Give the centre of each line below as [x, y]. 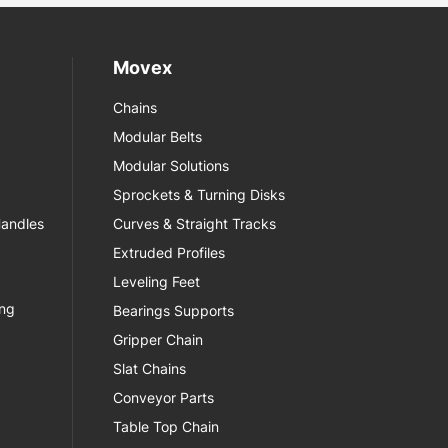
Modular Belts [158, 136]
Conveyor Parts [164, 397]
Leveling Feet [157, 281]
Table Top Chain [166, 426]
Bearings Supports [174, 310]
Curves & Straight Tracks [195, 223]
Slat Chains [150, 368]
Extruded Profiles [169, 252]
